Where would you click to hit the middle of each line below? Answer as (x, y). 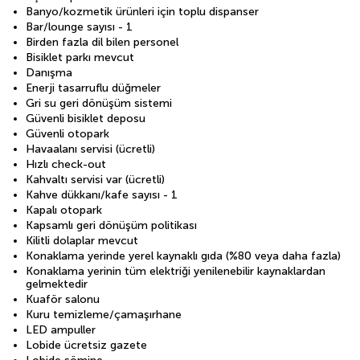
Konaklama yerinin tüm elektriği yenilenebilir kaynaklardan (176, 271)
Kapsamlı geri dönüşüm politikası (111, 225)
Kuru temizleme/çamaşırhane (104, 314)
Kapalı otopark (64, 210)
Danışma (49, 72)
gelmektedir (57, 284)
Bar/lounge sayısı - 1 (79, 27)
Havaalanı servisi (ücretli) (90, 149)
